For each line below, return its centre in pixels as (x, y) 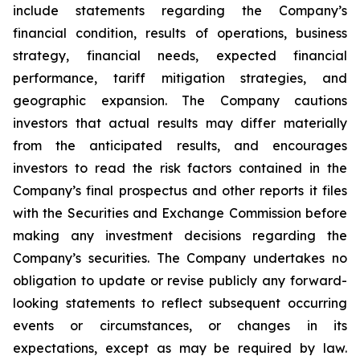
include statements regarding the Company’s (180, 10)
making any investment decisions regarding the (180, 235)
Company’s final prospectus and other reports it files (180, 190)
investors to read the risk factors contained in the (180, 168)
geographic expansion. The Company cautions (180, 100)
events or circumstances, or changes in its (180, 325)
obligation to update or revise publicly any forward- (180, 280)
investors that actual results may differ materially (180, 123)
